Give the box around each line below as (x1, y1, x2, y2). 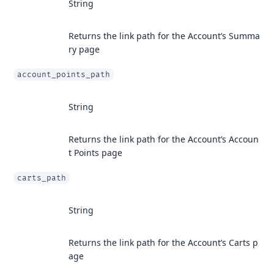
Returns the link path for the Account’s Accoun (68, 133, 259, 145)
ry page (68, 43, 100, 55)
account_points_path (17, 70, 110, 80)
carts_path (17, 173, 66, 183)
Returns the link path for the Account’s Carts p (68, 237, 258, 248)
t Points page (68, 147, 122, 158)
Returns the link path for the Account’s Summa (68, 30, 260, 42)
